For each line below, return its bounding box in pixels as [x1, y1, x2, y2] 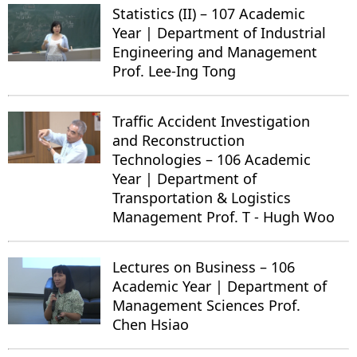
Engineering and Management [112, 41, 317, 61]
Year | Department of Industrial [112, 22, 326, 42]
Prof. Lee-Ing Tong [112, 61, 236, 80]
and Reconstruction [112, 130, 245, 150]
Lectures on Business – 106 [112, 257, 295, 277]
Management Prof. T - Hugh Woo [112, 206, 335, 226]
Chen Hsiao [112, 314, 189, 334]
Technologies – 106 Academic [112, 149, 311, 169]
